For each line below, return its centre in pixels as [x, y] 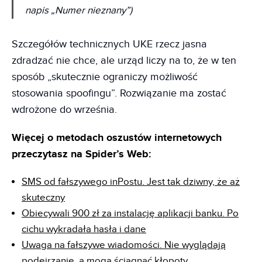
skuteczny [43, 197]
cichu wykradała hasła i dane [84, 229]
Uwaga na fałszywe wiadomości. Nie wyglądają [124, 245]
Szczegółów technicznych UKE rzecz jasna [109, 44]
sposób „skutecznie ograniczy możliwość [105, 77]
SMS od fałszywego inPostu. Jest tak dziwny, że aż [131, 182]
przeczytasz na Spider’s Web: [81, 154]
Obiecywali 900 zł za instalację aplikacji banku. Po [130, 213]
